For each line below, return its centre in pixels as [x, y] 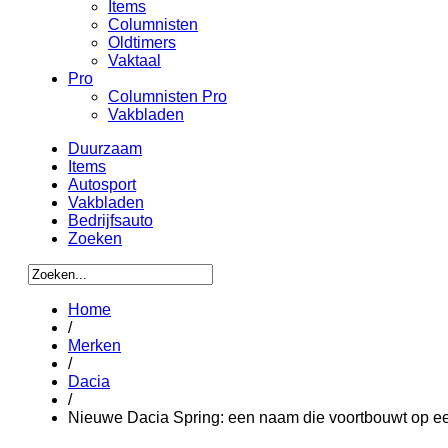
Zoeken [95, 238]
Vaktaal [134, 60]
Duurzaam [105, 148]
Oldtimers [142, 42]
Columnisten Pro [167, 96]
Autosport [102, 184]
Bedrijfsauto [110, 220]
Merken [94, 345]
